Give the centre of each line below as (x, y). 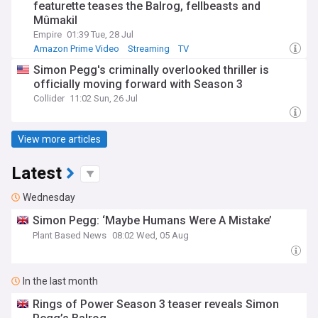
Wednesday (49, 197)
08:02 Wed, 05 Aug (151, 235)
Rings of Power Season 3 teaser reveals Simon (156, 304)
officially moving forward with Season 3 (138, 84)
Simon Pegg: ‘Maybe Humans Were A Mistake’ (153, 220)
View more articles (59, 139)
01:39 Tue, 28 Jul (100, 34)
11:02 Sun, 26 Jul (104, 98)
